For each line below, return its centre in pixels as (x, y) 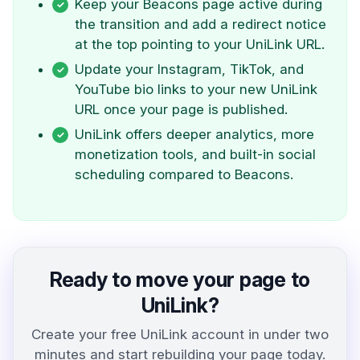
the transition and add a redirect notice (200, 24)
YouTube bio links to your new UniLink (196, 89)
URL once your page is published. (181, 109)
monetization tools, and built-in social (195, 154)
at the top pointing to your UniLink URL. (200, 44)
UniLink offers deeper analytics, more (194, 134)
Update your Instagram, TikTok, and (189, 69)
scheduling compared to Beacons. (184, 174)
